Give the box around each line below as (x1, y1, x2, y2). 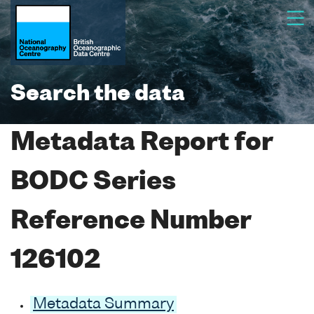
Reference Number (11, 210, 251, 234)
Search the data (11, 84, 185, 105)
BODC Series (11, 170, 176, 195)
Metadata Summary (33, 296, 174, 312)
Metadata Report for (11, 131, 273, 156)
